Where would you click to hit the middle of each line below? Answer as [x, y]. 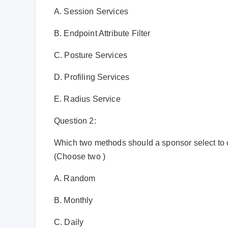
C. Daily [69, 222]
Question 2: [75, 121]
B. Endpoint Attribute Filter [102, 33]
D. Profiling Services [92, 77]
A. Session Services [91, 11]
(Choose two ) [80, 156]
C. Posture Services [91, 55]
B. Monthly [74, 200]
